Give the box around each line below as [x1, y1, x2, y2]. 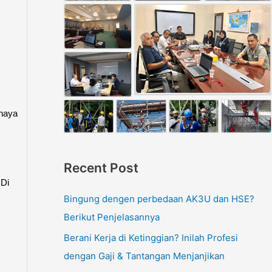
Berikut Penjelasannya [63, 211, 160, 223]
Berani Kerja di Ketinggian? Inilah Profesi [63, 231, 238, 243]
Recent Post [63, 160, 138, 176]
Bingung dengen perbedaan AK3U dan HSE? [63, 193, 254, 205]
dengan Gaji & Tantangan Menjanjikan [63, 250, 225, 262]
